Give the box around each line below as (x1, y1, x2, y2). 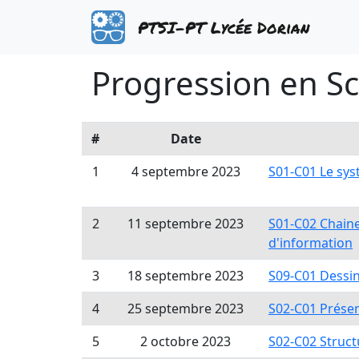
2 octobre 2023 (140, 333, 231, 350)
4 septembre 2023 (131, 163, 240, 180)
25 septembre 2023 (127, 300, 244, 317)
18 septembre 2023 (127, 267, 244, 284)
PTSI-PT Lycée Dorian (138, 16, 309, 38)
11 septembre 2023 (127, 215, 244, 232)
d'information (268, 234, 353, 252)
